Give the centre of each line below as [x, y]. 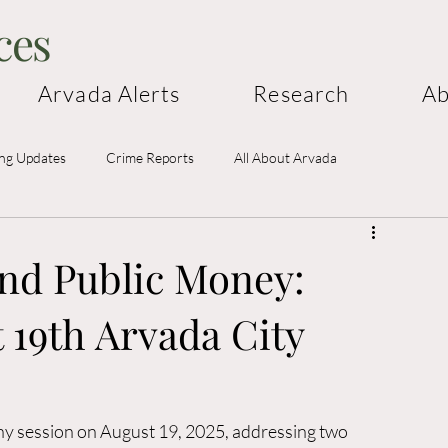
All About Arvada [285, 157]
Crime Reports [150, 157]
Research [301, 93]
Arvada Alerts [109, 93]
